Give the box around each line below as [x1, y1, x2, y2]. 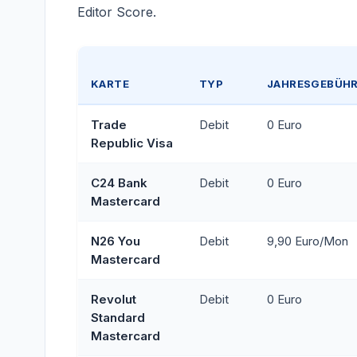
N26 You [91, 233, 140, 249]
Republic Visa [91, 135, 173, 151]
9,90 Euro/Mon [267, 233, 348, 249]
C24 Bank [91, 175, 147, 190]
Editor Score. [77, 4, 156, 20]
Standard [91, 310, 145, 325]
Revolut [91, 292, 136, 307]
